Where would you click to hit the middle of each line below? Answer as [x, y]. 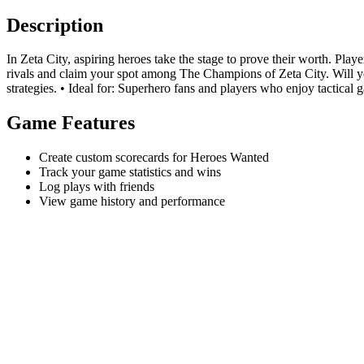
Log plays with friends [97, 187]
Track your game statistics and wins [130, 172]
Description [55, 25]
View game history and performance [132, 201]
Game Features [71, 123]
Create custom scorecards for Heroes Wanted [154, 158]
